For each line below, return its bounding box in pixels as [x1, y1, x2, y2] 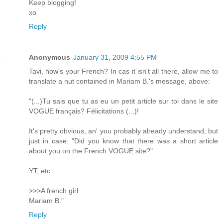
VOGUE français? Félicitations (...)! [29, 107, 139, 115]
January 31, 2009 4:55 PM [73, 53, 157, 61]
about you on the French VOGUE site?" [29, 146, 153, 155]
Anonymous [29, 53, 70, 61]
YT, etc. [29, 166, 52, 175]
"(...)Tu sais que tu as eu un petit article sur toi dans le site [29, 97, 218, 105]
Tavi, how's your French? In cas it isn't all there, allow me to [29, 67, 218, 75]
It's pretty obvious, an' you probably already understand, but [29, 126, 218, 135]
